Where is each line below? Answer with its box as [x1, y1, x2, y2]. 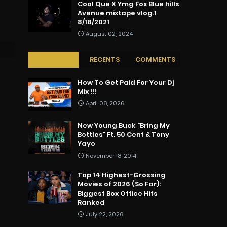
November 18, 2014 [86, 152, 136, 160]
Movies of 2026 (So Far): [78, 179, 161, 190]
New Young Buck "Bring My [78, 121, 170, 131]
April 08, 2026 [86, 99, 125, 108]
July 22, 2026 [86, 210, 124, 219]
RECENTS [89, 55, 120, 65]
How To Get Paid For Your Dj [78, 78, 174, 88]
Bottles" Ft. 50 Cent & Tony [78, 130, 169, 140]
